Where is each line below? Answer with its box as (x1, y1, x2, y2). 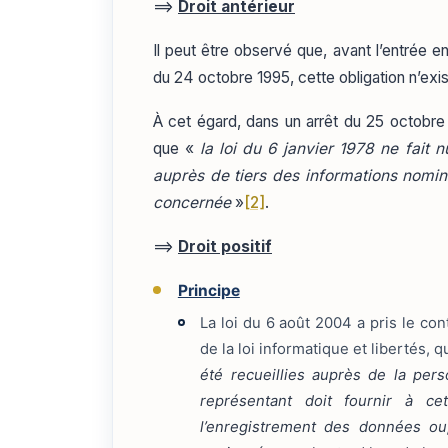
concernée (153, 192, 231, 212)
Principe (177, 281, 240, 301)
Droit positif (178, 236, 272, 256)
